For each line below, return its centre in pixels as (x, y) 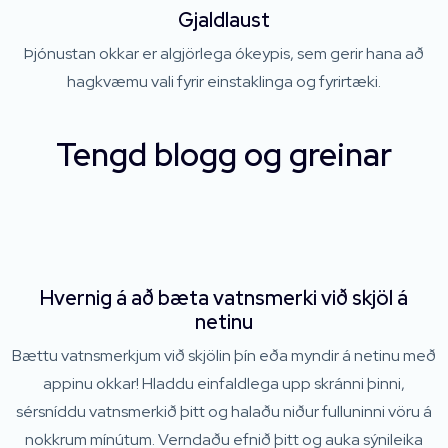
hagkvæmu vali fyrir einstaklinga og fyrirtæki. (224, 82)
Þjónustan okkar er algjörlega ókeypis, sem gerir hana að (224, 54)
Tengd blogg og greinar (224, 155)
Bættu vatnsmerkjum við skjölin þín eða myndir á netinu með (224, 356)
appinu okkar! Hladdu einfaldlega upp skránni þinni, (224, 384)
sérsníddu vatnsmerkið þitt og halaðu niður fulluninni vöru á (224, 412)
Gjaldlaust (224, 20)
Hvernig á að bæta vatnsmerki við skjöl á (224, 298)
